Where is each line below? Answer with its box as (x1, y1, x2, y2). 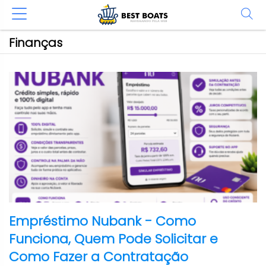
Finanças (9, 34, 62, 51)
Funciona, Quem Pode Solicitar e (9, 230, 218, 248)
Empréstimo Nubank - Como (9, 212, 196, 230)
